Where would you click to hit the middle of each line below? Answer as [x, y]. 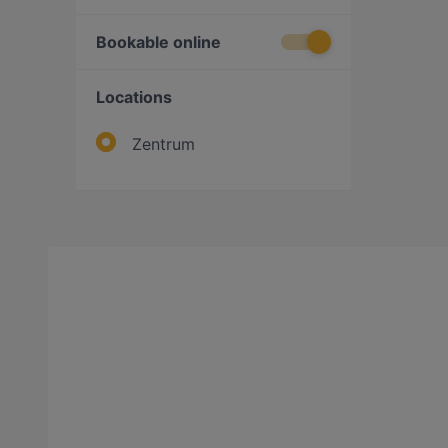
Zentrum [163, 144]
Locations [134, 97]
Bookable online [158, 42]
